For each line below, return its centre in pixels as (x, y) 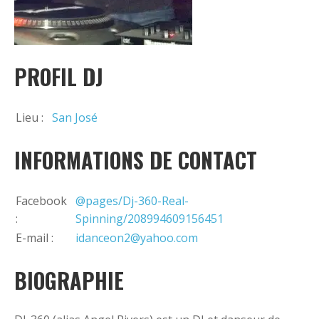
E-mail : (35, 237)
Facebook (41, 200)
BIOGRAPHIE (69, 280)
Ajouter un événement (94, 17)
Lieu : (30, 117)
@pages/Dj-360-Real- (132, 200)
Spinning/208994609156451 (150, 218)
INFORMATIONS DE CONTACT (136, 159)
